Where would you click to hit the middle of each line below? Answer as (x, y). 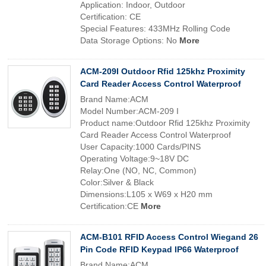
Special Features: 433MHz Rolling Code (155, 28)
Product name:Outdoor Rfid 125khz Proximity (165, 123)
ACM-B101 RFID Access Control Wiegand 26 (169, 237)
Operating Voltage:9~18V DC (134, 159)
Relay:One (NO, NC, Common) (138, 170)
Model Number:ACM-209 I (129, 111)
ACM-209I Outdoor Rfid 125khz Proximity (163, 71)
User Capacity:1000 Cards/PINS (140, 147)
